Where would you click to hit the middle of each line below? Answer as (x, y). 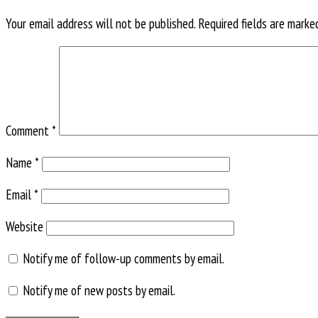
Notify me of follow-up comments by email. (124, 259)
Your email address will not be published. (100, 24)
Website (24, 227)
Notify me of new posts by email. (99, 291)
